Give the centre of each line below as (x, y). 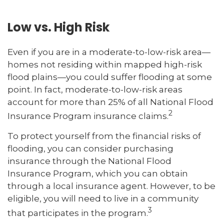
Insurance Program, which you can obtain (98, 174)
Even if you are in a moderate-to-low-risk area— (109, 52)
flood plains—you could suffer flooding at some (110, 77)
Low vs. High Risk (58, 27)
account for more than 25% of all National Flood (110, 102)
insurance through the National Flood (89, 161)
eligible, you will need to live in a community (103, 199)
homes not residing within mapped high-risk (105, 64)
